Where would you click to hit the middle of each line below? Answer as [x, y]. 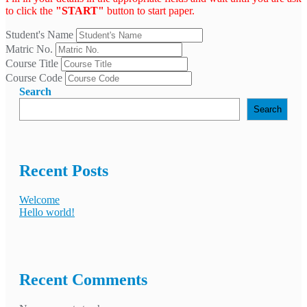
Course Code [34, 78]
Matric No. [29, 49]
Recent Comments [83, 280]
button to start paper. [149, 11]
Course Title [32, 64]
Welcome [39, 200]
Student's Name [39, 35]
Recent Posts [64, 171]
